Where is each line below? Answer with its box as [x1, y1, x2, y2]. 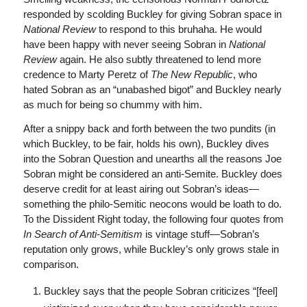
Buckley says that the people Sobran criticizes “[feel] [43, 285, 278, 297]
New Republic [170, 68, 233, 80]
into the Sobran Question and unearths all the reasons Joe [23, 152, 282, 164]
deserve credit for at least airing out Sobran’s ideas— [23, 182, 259, 195]
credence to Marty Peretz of [23, 68, 151, 80]
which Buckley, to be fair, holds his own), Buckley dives [23, 137, 269, 149]
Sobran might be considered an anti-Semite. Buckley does [23, 167, 282, 180]
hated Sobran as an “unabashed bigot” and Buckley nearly [23, 83, 282, 95]
